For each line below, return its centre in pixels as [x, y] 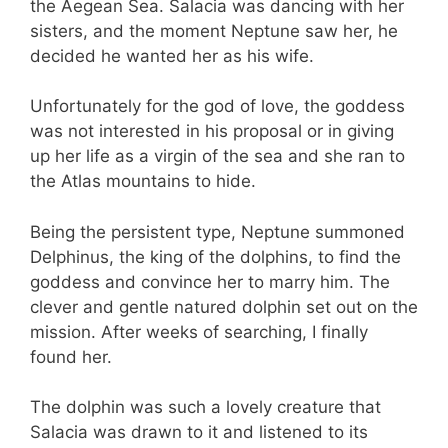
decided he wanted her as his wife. [172, 55]
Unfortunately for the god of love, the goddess [217, 106]
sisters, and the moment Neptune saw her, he [214, 30]
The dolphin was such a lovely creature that [205, 407]
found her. [71, 356]
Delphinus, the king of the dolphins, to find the [215, 256]
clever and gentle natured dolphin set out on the [224, 306]
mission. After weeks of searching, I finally [199, 331]
